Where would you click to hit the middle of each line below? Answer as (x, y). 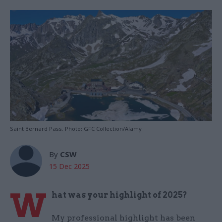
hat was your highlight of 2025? (119, 195)
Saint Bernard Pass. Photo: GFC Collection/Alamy (76, 129)
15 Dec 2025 (69, 166)
